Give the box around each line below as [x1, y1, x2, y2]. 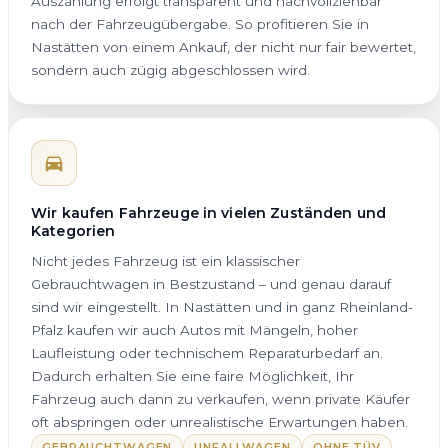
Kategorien [31, 221, 116, 240]
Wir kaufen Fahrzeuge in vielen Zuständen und [31, 203, 387, 222]
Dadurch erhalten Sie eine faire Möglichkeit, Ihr [31, 367, 354, 384]
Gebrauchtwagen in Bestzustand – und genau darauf [31, 275, 391, 292]
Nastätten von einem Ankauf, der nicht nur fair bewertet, [31, 38, 416, 55]
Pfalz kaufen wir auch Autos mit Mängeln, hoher [31, 321, 358, 338]
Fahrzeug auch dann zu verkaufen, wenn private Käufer [31, 390, 410, 407]
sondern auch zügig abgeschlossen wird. [31, 61, 310, 78]
